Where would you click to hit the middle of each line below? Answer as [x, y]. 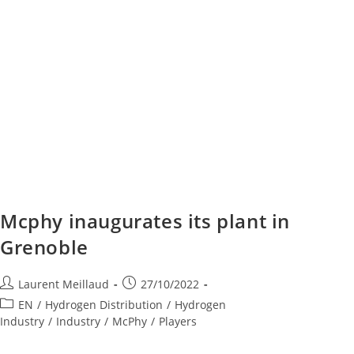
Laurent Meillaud [64, 284]
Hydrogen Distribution [104, 304]
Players [178, 321]
